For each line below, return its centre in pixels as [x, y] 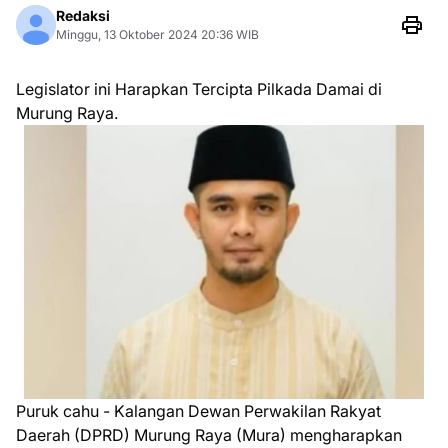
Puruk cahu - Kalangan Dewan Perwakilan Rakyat [198, 410]
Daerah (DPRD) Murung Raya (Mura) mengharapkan [209, 434]
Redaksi [83, 15]
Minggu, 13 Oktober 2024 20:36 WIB [157, 34]
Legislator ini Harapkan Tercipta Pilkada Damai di [199, 89]
